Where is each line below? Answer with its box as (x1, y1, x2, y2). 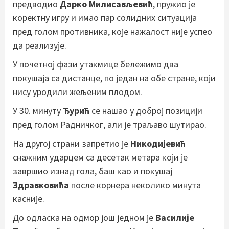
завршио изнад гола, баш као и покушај (13, 165, 172, 177)
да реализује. (13, 39, 66, 51)
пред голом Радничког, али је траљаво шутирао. (13, 118, 207, 130)
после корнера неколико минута (69, 178, 201, 191)
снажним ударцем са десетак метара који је (13, 151, 188, 163)
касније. (13, 192, 44, 204)
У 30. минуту (13, 104, 63, 117)
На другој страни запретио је (13, 137, 130, 149)
